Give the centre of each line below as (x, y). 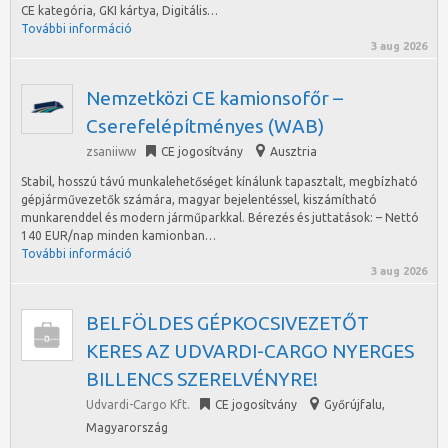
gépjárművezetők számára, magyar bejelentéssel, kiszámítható (199, 199)
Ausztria (293, 151)
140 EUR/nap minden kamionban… (118, 235)
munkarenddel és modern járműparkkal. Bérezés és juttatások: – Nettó (220, 217)
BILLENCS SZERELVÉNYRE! (202, 379)
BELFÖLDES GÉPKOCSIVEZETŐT (227, 323)
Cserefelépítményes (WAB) (205, 126)
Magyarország (127, 427)
